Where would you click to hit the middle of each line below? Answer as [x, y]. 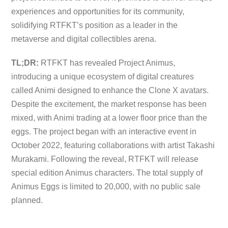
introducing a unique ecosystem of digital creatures [103, 77]
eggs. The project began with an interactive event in [104, 132]
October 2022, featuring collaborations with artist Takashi [113, 146]
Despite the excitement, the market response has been [109, 104]
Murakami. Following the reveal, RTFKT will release [105, 159]
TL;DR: [25, 63]
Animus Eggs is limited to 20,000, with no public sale [106, 187]
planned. [27, 201]
